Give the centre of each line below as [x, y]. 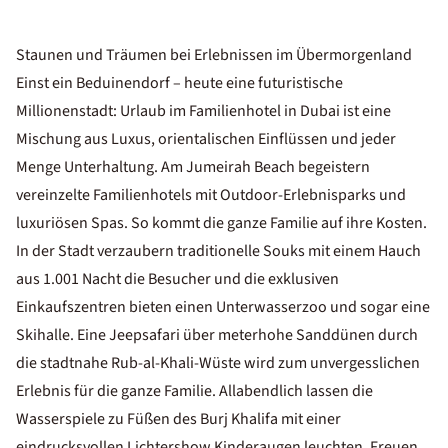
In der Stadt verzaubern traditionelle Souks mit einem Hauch [218, 251]
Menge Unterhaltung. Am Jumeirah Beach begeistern [193, 167]
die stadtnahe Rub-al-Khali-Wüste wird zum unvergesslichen [218, 363]
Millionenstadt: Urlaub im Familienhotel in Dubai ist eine [203, 111]
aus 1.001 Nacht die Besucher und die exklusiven [177, 279]
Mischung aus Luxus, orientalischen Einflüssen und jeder [206, 139]
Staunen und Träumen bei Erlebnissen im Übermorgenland [214, 55]
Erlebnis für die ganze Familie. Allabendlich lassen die [194, 391]
